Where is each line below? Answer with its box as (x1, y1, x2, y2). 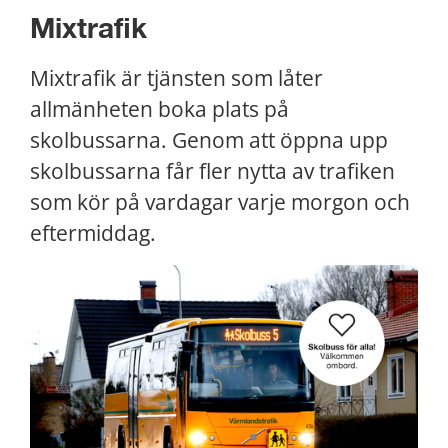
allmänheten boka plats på (30, 95, 289, 124)
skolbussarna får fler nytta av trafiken (30, 157, 395, 186)
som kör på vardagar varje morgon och (30, 188, 410, 217)
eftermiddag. (30, 219, 156, 248)
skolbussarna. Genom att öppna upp (30, 126, 388, 155)
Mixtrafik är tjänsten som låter (30, 64, 323, 93)
